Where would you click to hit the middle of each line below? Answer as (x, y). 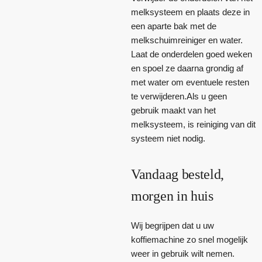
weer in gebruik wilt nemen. (183, 253)
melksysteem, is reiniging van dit (193, 124)
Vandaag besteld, (178, 174)
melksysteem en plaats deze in (190, 12)
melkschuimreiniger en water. (187, 40)
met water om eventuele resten (190, 82)
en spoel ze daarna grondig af (187, 68)
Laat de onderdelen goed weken (192, 54)
